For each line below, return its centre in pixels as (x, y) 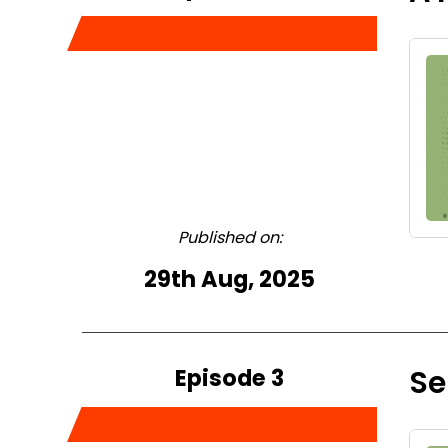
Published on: (229, 237)
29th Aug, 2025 (230, 278)
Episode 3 (230, 377)
